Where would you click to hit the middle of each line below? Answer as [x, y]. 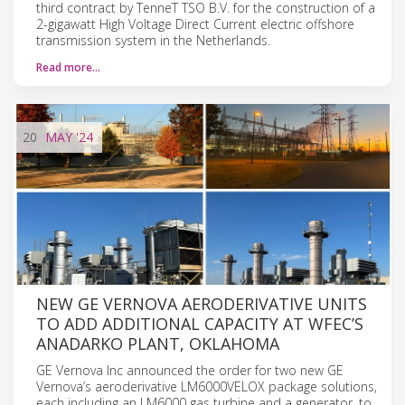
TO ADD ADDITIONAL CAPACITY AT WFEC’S [200, 323]
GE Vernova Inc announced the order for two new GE [190, 370]
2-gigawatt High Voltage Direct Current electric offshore [195, 24]
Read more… [68, 67]
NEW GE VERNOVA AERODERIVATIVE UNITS [202, 303]
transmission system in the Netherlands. [153, 40]
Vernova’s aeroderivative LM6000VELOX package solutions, [207, 386]
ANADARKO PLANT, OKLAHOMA [158, 343]
